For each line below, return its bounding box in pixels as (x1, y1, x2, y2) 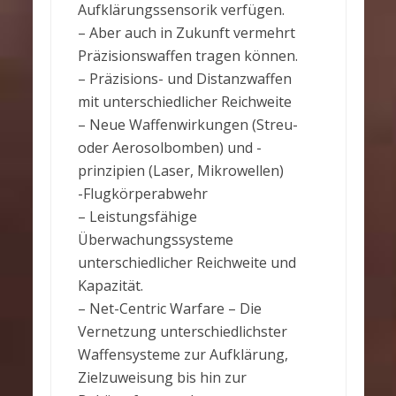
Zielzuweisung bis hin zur (77, 368, 247, 387)
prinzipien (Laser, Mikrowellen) (77, 161, 284, 180)
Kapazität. (77, 276, 143, 295)
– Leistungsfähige (77, 207, 197, 226)
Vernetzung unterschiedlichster (77, 322, 287, 341)
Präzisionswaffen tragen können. (77, 46, 298, 65)
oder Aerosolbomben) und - (77, 138, 262, 157)
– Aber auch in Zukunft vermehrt (77, 23, 295, 42)
